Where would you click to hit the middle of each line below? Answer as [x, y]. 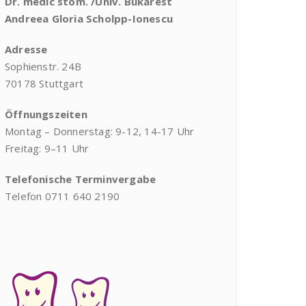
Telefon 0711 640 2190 [62, 196]
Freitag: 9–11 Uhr [47, 148]
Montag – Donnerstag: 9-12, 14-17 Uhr [100, 131]
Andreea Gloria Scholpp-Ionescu [89, 18]
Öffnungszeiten [46, 114]
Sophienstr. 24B [43, 66]
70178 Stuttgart [44, 83]
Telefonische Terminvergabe [81, 179]
